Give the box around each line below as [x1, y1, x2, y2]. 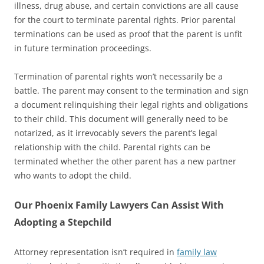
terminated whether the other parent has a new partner [14, 155, 236, 167]
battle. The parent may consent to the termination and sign [14, 84, 249, 96]
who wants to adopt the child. [14, 169, 131, 181]
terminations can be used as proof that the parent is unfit [14, 28, 242, 39]
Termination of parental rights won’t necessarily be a [14, 70, 223, 82]
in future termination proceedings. [14, 42, 151, 54]
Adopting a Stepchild [14, 215, 111, 229]
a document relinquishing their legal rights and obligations [14, 98, 248, 110]
